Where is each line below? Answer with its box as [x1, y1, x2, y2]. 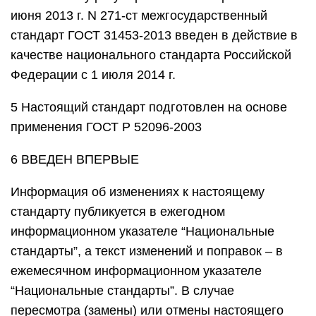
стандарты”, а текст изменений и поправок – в [11, 244, 283, 258]
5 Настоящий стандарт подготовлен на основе [11, 100, 287, 114]
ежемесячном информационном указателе [11, 264, 262, 278]
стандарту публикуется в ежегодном [11, 205, 225, 219]
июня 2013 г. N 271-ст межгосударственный [11, 8, 267, 23]
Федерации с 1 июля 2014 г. [11, 68, 176, 82]
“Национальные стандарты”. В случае [11, 284, 234, 298]
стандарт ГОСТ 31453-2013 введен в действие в [11, 28, 298, 42]
